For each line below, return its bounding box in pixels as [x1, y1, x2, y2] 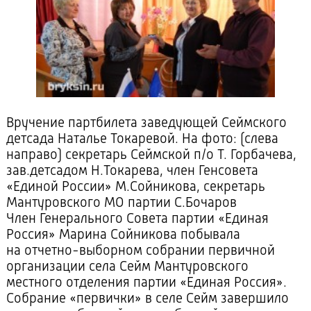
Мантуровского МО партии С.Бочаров [6, 196, 237, 211]
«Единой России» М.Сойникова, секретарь [6, 180, 265, 195]
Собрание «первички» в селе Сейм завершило [6, 292, 289, 307]
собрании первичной [142, 244, 275, 259]
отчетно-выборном [24, 244, 142, 259]
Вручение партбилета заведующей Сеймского [6, 117, 287, 131]
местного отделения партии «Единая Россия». [6, 276, 287, 291]
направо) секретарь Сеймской [6, 149, 194, 163]
